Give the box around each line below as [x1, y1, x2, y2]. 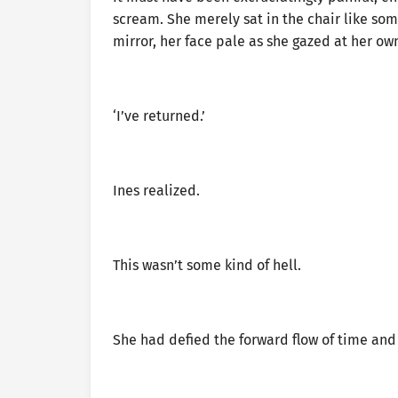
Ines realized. [113, 182, 200, 199]
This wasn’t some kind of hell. [113, 257, 301, 274]
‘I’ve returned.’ [113, 107, 205, 124]
